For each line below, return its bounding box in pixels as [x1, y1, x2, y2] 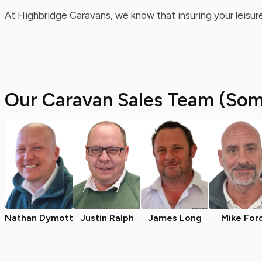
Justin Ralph [80, 212, 134, 223]
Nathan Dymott [5, 212, 73, 223]
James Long [148, 212, 202, 223]
